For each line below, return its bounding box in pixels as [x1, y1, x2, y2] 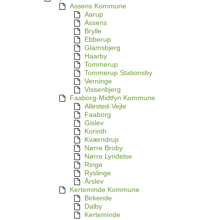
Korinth [84, 127, 107, 136]
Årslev [84, 177, 104, 186]
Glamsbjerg [84, 44, 120, 52]
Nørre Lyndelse [84, 152, 132, 161]
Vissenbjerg [84, 85, 121, 94]
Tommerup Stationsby [84, 69, 152, 77]
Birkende [84, 194, 112, 202]
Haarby [84, 52, 107, 60]
